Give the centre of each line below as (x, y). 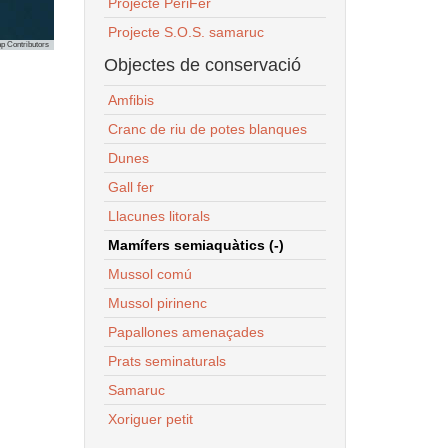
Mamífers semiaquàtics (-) (195, 244)
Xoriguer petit (150, 418)
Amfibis (130, 99)
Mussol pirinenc (157, 302)
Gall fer (130, 186)
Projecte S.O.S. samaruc (185, 31)
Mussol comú (149, 273)
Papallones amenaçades (185, 331)
